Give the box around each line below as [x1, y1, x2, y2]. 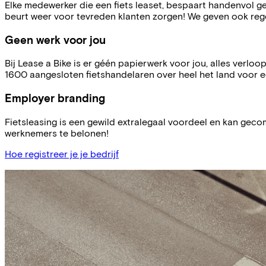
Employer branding [5, 91, 105, 104]
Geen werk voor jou [5, 32, 106, 46]
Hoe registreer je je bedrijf [5, 147, 119, 159]
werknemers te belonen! [5, 126, 109, 138]
